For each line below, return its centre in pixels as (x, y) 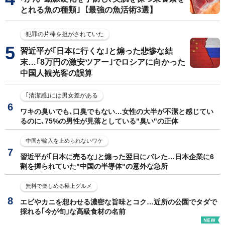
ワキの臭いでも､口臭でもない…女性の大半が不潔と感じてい (117, 111)
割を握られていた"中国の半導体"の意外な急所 (94, 166)
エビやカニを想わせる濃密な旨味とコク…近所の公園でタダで (119, 202)
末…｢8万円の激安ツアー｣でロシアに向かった (103, 62)
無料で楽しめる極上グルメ (59, 186)
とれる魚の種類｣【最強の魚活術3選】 (89, 10)
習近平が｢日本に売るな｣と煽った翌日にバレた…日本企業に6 (117, 156)
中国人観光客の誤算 (56, 73)
